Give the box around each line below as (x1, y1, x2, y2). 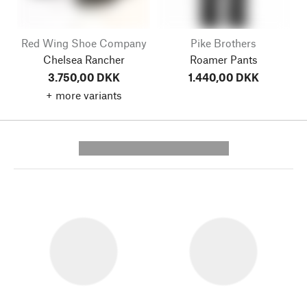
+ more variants (45, 88, 122, 101)
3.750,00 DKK (47, 70, 120, 84)
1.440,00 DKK (188, 70, 259, 84)
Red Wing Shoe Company (21, 36, 147, 49)
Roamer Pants (189, 52, 258, 66)
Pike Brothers (191, 36, 256, 49)
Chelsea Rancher (42, 52, 125, 66)
